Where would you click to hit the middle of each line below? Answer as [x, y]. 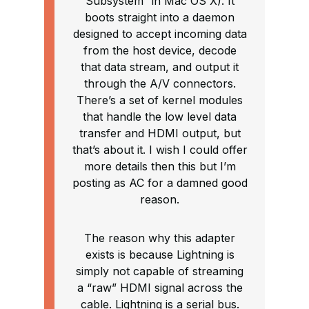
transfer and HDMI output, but [160, 133]
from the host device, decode [160, 51]
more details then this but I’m [160, 167]
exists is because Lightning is [160, 255]
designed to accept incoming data [160, 34]
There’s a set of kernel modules [160, 100]
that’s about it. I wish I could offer [160, 150]
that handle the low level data [160, 117]
